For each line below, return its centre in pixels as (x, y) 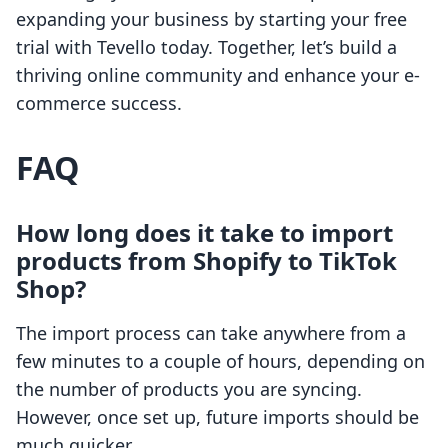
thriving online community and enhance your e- (218, 75)
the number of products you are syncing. (189, 389)
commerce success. (99, 103)
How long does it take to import (204, 233)
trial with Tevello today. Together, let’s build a (206, 47)
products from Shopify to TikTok (206, 261)
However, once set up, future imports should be (217, 417)
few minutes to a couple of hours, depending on (220, 361)
